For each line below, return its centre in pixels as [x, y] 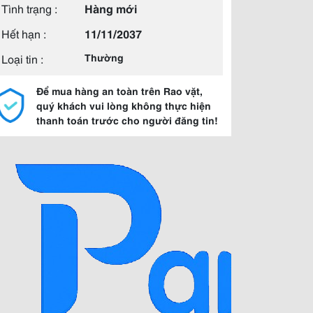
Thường [104, 57]
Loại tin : [22, 58]
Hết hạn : [24, 33]
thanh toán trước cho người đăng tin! [127, 120]
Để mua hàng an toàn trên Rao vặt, [119, 91]
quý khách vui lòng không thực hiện [124, 105]
